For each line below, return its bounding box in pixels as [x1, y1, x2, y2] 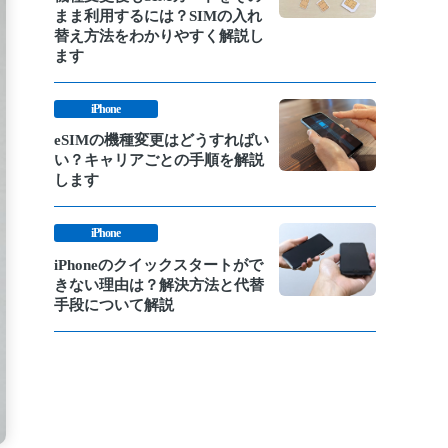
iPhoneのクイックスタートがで [54, 255, 263, 273]
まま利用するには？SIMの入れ [54, 6, 262, 24]
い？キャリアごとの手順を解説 [54, 151, 264, 169]
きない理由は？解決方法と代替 [54, 275, 264, 293]
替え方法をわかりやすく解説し [54, 26, 264, 44]
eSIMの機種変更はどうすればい [54, 131, 269, 149]
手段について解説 [54, 295, 174, 313]
